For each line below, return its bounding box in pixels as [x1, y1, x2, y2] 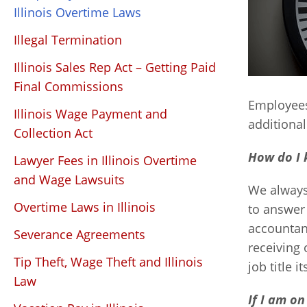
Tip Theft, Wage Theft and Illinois [14, 254, 203, 270]
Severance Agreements [14, 226, 145, 243]
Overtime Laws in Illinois [14, 199, 156, 215]
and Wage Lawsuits [14, 171, 125, 188]
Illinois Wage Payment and [14, 106, 167, 122]
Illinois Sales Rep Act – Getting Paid [14, 59, 216, 75]
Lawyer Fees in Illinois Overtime [14, 152, 197, 169]
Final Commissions [14, 78, 123, 95]
